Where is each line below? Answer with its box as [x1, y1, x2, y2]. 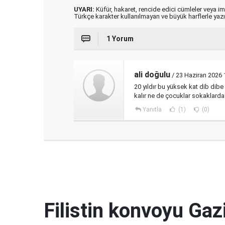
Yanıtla [142, 106, 162, 114]
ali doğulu [134, 70, 170, 80]
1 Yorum [106, 35, 134, 43]
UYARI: [74, 6, 94, 14]
